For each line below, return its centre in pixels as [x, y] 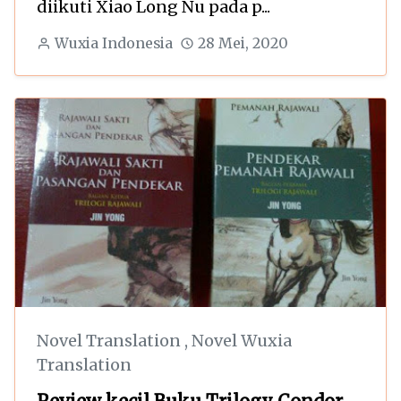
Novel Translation [111, 341]
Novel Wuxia [242, 341]
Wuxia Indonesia [113, 44]
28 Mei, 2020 [243, 44]
